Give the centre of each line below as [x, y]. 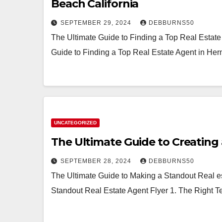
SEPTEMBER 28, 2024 [97, 161]
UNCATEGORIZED [75, 123]
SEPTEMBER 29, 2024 [97, 23]
